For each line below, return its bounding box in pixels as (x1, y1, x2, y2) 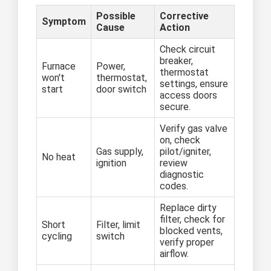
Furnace (42, 60, 76, 73)
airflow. (160, 248, 189, 260)
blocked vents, (160, 225, 223, 237)
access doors (160, 90, 217, 102)
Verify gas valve (160, 123, 227, 135)
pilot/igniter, (160, 146, 211, 158)
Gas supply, (96, 146, 143, 158)
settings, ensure (160, 78, 228, 90)
